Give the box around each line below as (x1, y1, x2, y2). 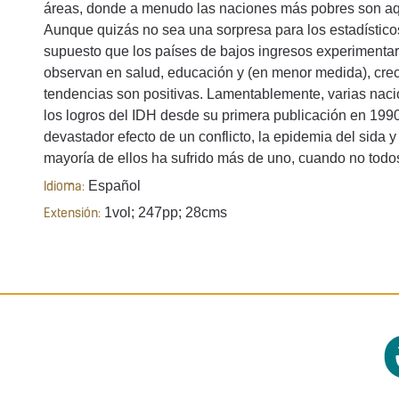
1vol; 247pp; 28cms (101, 205, 227, 221)
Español (85, 177, 141, 193)
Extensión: (44, 208, 101, 222)
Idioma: (44, 180, 85, 194)
